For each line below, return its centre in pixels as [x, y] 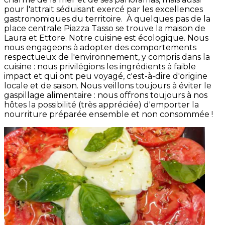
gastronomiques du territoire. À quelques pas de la [107, 19]
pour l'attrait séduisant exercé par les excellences [103, 9]
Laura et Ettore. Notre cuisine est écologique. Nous [106, 38]
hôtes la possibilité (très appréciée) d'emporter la [101, 104]
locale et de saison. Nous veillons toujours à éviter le [108, 85]
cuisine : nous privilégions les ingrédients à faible [100, 66]
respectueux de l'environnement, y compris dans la [107, 57]
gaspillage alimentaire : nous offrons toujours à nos [106, 95]
